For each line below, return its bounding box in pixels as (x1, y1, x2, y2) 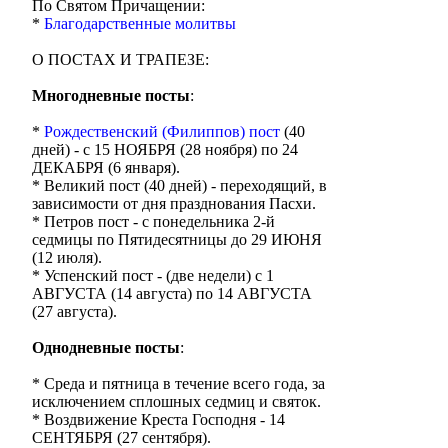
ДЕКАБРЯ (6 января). (32, 159, 180, 176)
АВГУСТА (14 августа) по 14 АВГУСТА (32, 285, 312, 302)
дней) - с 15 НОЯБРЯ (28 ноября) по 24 (32, 141, 298, 158)
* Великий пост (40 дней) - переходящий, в (32, 177, 327, 194)
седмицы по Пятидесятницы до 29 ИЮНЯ (32, 231, 322, 248)
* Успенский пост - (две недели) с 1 (32, 267, 274, 284)
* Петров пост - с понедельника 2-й (32, 213, 275, 230)
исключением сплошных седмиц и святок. (32, 393, 321, 410)
